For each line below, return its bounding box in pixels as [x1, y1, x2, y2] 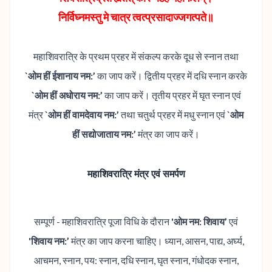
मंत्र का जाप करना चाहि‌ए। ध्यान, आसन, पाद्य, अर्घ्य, [69, 234, 244, 246]
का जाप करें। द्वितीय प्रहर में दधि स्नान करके [97, 70, 247, 82]
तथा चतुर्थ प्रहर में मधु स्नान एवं [119, 109, 227, 121]
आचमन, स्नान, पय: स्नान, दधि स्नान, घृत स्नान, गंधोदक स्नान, [33, 254, 239, 266]
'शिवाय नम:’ [28, 234, 69, 246]
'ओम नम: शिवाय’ [171, 215, 227, 227]
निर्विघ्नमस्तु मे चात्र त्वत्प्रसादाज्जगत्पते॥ [58, 10, 214, 24]
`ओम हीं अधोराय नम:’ [31, 89, 103, 101]
